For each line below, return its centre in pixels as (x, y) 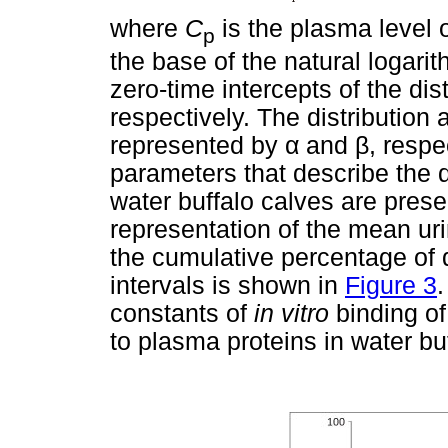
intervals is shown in (227, 286)
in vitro (291, 314)
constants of (182, 314)
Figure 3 (391, 286)
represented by (197, 146)
